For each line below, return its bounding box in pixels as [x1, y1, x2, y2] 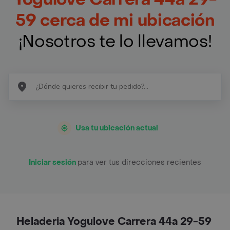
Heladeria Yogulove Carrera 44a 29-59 [16, 215, 212, 228]
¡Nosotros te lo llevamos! [18, 30, 212, 52]
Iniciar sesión [29, 157, 78, 167]
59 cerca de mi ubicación [15, 9, 215, 31]
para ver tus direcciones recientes [78, 157, 201, 167]
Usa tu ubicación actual [75, 123, 158, 133]
